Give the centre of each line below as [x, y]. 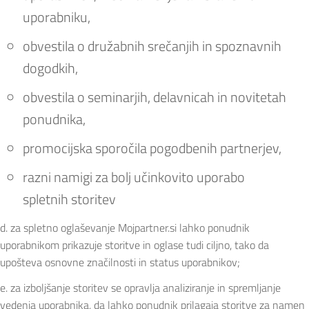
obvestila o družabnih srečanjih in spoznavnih [152, 46]
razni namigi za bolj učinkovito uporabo [134, 177]
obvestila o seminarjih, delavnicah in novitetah [154, 97]
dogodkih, [50, 68]
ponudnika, [54, 119]
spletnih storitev [69, 199]
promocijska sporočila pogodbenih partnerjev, [152, 148]
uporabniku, [57, 17]
